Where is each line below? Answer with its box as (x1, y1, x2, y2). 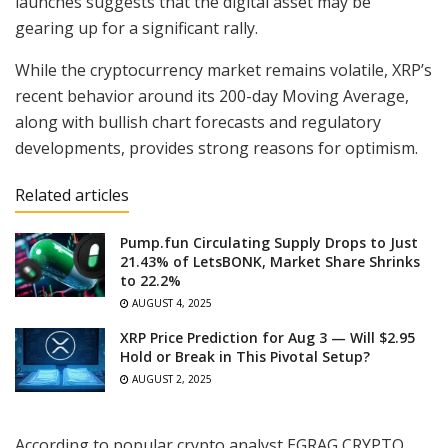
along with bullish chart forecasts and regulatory (15, 110, 381, 133)
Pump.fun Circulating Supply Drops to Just (120, 232, 418, 252)
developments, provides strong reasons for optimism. (15, 136, 418, 159)
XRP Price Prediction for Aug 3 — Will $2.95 (120, 327, 415, 347)
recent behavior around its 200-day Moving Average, (15, 84, 409, 107)
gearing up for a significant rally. (15, 16, 262, 39)
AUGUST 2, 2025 (129, 371, 212, 386)
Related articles (15, 183, 129, 206)
